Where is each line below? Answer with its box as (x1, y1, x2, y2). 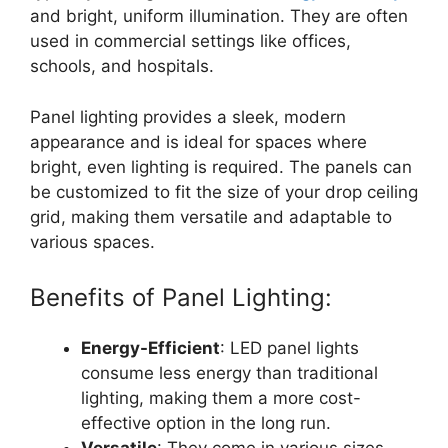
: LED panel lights (220, 338, 359, 359)
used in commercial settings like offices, (30, 31, 351, 52)
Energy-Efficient (81, 338, 220, 359)
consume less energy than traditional (81, 363, 378, 384)
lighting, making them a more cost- (81, 388, 361, 409)
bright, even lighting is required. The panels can (30, 156, 412, 177)
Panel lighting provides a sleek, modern (30, 106, 346, 127)
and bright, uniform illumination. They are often (30, 6, 408, 27)
